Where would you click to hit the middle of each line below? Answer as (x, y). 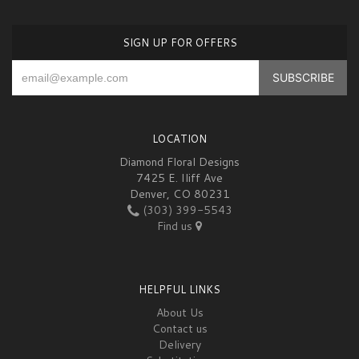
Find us (176, 226)
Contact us (179, 329)
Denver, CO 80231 (179, 194)
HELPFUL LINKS (179, 290)
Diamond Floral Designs (179, 162)
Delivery (179, 345)
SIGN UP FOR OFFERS (179, 43)
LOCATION (179, 139)
